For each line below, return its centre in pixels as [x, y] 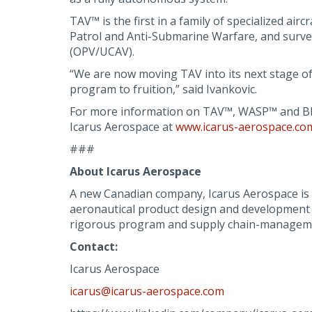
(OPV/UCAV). [102, 52]
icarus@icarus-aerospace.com [147, 291]
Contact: [93, 247]
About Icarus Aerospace [135, 171]
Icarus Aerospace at [122, 127]
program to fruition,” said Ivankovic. [163, 89]
